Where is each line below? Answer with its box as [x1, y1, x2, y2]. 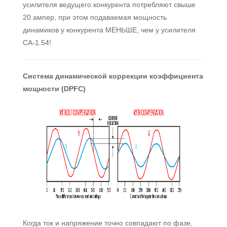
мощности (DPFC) [23, 85, 86, 93]
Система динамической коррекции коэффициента [23, 72, 203, 80]
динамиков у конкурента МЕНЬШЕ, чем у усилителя [23, 26, 196, 34]
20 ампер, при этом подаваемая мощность [23, 13, 167, 21]
